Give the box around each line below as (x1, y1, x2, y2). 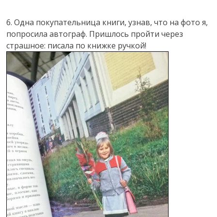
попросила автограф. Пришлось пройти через (6, 29, 184, 40)
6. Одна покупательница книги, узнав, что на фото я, (6, 17, 208, 28)
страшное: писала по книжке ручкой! (6, 40, 147, 51)
